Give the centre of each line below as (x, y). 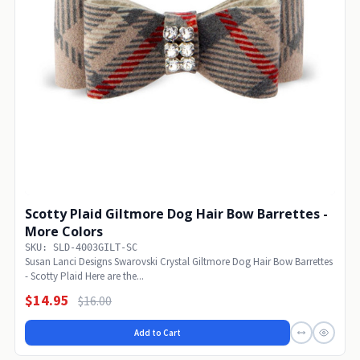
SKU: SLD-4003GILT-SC (81, 248)
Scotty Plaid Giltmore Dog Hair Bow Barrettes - (174, 214)
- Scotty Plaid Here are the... (84, 276)
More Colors (64, 232)
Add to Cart (157, 333)
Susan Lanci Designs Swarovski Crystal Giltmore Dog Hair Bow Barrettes (179, 262)
